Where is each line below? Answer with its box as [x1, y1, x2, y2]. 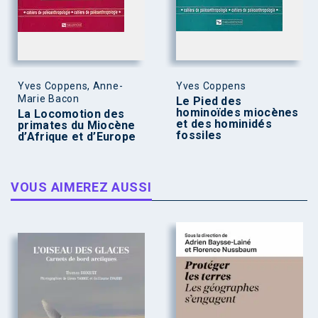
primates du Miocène [18, 119, 136, 133]
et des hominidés [176, 117, 272, 131]
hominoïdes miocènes [176, 106, 299, 120]
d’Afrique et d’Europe [18, 130, 136, 144]
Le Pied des [176, 94, 242, 109]
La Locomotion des [18, 107, 125, 121]
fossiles [176, 128, 222, 143]
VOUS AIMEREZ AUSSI [11, 180, 152, 195]
